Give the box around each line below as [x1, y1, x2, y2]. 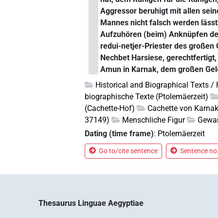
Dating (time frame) [85, 128, 154, 138]
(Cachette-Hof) [85, 104, 135, 113]
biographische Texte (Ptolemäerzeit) [85, 92, 209, 102]
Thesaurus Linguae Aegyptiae [38, 198, 144, 208]
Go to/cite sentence [99, 146, 158, 155]
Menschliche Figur [122, 115, 185, 125]
